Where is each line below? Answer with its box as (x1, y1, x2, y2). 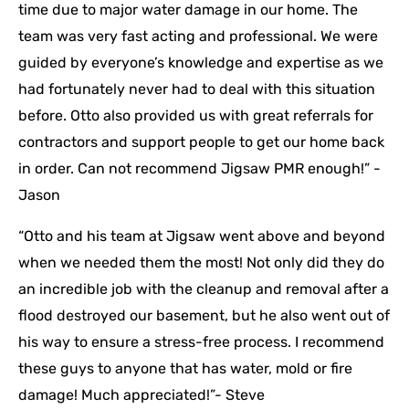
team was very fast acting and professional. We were (18, 27, 378, 46)
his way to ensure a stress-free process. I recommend (18, 333, 384, 351)
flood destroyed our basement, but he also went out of (18, 307, 390, 325)
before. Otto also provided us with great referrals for (18, 107, 373, 125)
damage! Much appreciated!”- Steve (18, 386, 265, 404)
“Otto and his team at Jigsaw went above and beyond (18, 227, 385, 246)
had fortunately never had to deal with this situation (18, 80, 375, 99)
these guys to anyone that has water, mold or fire (18, 360, 352, 378)
